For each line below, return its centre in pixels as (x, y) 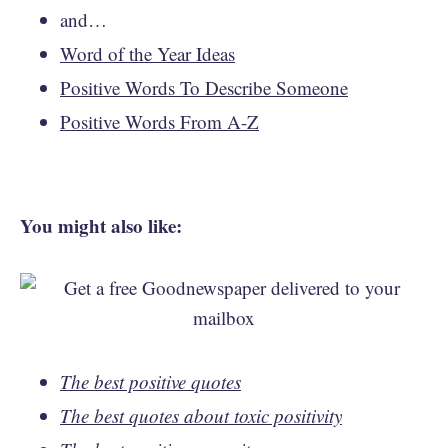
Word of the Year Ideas (147, 53)
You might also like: (101, 225)
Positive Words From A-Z (159, 121)
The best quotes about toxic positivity (201, 415)
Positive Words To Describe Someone (204, 87)
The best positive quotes (150, 381)
